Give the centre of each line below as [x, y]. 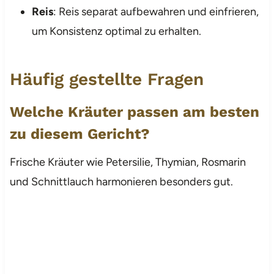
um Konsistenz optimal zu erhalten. [116, 31]
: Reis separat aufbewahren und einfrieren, [156, 11]
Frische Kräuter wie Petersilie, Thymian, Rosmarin [128, 162]
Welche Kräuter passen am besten [134, 112]
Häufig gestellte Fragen [106, 79]
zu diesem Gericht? [80, 134]
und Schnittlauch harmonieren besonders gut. [121, 181]
